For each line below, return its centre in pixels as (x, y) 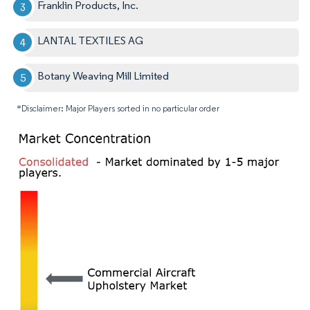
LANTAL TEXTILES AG (91, 40)
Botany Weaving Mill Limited (103, 75)
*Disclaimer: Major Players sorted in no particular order (118, 108)
